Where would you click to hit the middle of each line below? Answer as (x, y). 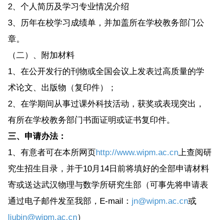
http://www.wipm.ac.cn (137, 152)
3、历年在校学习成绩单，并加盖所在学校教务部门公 (106, 23)
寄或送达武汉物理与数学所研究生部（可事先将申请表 (108, 185)
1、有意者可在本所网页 (52, 152)
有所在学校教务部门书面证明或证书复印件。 (91, 120)
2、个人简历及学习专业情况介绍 (68, 6)
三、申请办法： (37, 136)
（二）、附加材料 (41, 55)
